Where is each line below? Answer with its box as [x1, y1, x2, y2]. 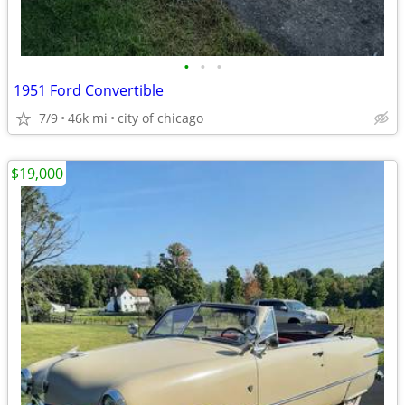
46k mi [68, 109, 108, 127]
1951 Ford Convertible [14, 80, 164, 100]
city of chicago [118, 109, 203, 127]
